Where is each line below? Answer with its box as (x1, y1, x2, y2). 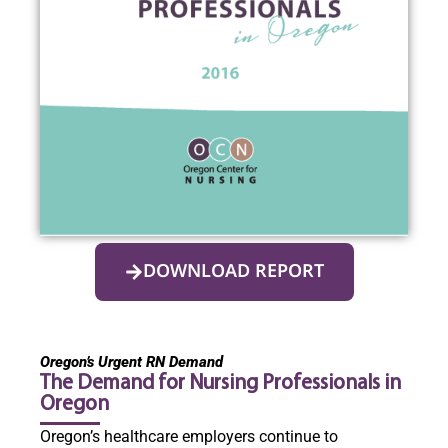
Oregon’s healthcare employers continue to (40, 426, 338, 446)
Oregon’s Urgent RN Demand (40, 352, 223, 371)
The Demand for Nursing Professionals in (40, 372, 401, 394)
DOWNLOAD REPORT (142, 259, 324, 284)
